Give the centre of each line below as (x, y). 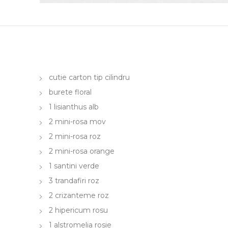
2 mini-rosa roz (75, 136)
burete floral (70, 92)
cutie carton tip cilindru (89, 77)
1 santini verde (74, 166)
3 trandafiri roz (74, 180)
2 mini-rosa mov (77, 121)
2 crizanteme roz (79, 195)
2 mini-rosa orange (82, 151)
